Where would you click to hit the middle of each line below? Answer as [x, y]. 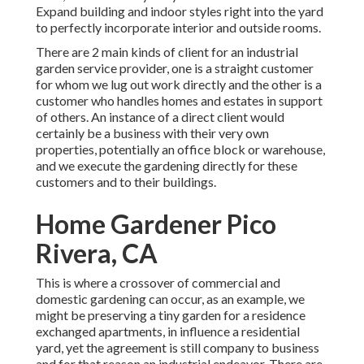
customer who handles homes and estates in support [179, 101]
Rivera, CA [97, 253]
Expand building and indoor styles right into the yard [180, 11]
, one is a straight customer [240, 68]
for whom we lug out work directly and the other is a [179, 84]
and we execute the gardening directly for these [167, 166]
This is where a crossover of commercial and [158, 283]
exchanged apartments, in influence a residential [168, 331]
